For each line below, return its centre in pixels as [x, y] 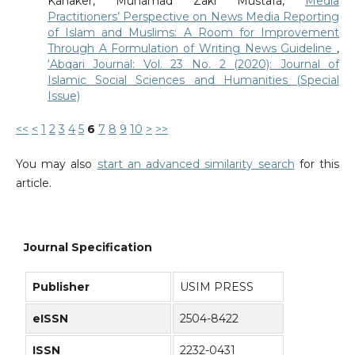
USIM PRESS [217, 286]
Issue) [63, 96]
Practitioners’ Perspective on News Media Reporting [193, 17]
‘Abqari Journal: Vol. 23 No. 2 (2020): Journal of [193, 65]
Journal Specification [88, 247]
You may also [56, 164]
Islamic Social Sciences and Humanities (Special [193, 80]
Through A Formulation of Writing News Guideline [192, 49]
